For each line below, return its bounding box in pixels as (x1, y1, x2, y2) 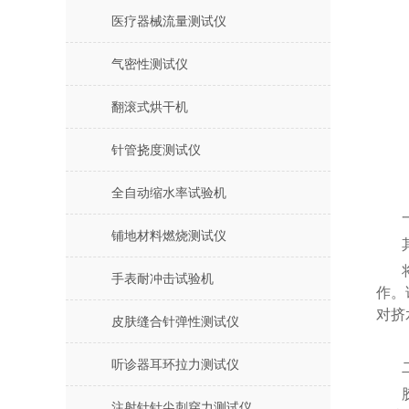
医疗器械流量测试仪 (111, 15, 226, 28)
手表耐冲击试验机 (111, 272, 214, 286)
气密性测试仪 (111, 58, 188, 71)
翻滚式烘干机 (111, 100, 188, 114)
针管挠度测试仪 (111, 143, 201, 157)
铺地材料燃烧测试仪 (111, 229, 226, 243)
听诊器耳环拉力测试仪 (111, 358, 239, 372)
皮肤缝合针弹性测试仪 (111, 315, 239, 329)
